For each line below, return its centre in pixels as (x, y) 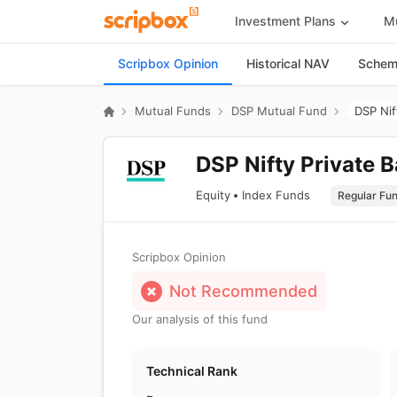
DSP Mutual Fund (279, 111)
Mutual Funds (173, 111)
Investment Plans (285, 20)
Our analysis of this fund (200, 319)
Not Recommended (243, 291)
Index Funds (276, 195)
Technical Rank (192, 371)
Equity (213, 195)
